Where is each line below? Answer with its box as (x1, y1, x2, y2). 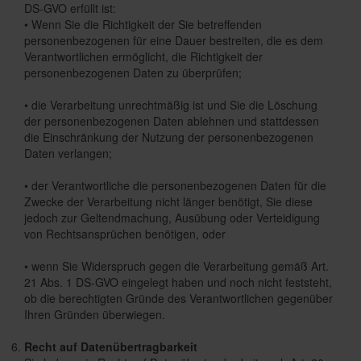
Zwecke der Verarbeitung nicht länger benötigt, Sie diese (24, 193, 313, 210)
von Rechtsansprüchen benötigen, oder (24, 226, 226, 242)
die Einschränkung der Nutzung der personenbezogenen (24, 129, 313, 145)
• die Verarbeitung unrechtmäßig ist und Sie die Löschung (24, 97, 317, 113)
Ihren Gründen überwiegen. (24, 306, 165, 322)
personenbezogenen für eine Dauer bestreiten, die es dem (24, 32, 323, 48)
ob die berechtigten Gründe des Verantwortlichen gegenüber (24, 290, 333, 306)
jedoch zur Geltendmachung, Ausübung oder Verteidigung (24, 210, 320, 226)
